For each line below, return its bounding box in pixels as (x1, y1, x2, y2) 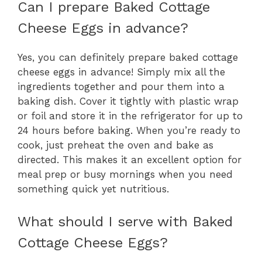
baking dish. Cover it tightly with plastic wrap (18, 95, 239, 107)
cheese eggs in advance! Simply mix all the (18, 65, 225, 78)
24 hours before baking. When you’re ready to (18, 124, 240, 136)
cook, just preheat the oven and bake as (18, 139, 213, 151)
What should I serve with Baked (18, 213, 233, 230)
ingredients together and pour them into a (18, 80, 225, 92)
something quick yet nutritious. (18, 182, 169, 195)
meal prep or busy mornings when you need (18, 168, 233, 180)
